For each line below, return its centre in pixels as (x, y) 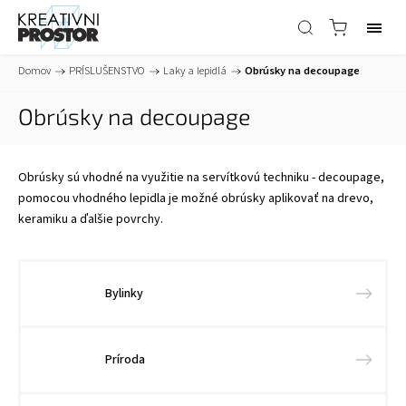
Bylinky (124, 294)
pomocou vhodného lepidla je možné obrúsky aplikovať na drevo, (196, 198)
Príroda (125, 360)
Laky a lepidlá (195, 71)
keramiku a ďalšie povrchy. (91, 219)
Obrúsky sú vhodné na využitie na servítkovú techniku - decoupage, (201, 178)
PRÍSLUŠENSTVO (107, 71)
